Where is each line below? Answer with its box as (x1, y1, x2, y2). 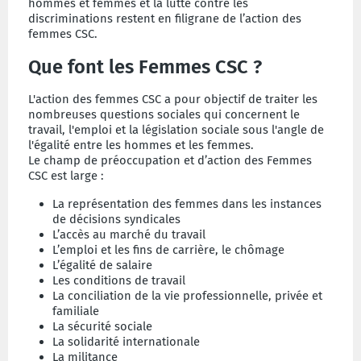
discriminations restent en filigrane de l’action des (28, 10, 301, 26)
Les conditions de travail (52, 272, 185, 288)
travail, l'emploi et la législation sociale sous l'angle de (28, 122, 324, 137)
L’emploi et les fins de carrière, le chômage (52, 242, 284, 257)
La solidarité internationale (52, 334, 200, 349)
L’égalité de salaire (52, 257, 152, 272)
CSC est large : (28, 168, 104, 183)
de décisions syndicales (52, 211, 180, 226)
